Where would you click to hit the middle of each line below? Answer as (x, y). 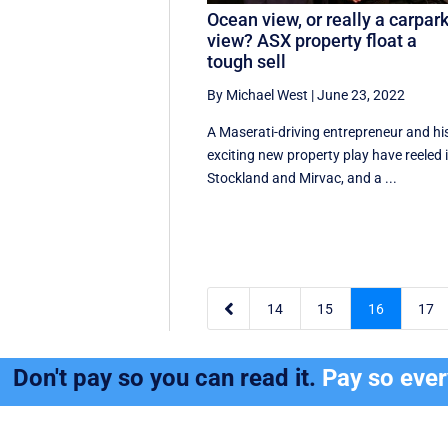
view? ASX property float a (312, 40)
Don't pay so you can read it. (168, 378)
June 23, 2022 (361, 94)
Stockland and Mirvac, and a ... (302, 177)
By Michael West (258, 94)
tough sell (247, 61)
